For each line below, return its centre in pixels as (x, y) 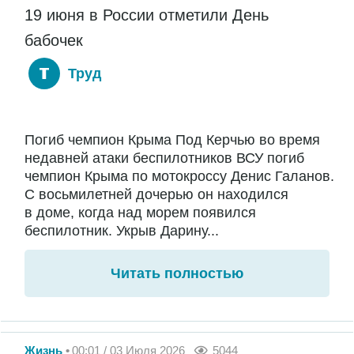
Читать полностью (177, 274)
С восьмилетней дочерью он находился (156, 195)
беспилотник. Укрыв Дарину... (122, 231)
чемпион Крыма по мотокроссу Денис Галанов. (179, 177)
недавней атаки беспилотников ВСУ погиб (164, 158)
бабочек (54, 40)
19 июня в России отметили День (147, 15)
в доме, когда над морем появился (140, 213)
